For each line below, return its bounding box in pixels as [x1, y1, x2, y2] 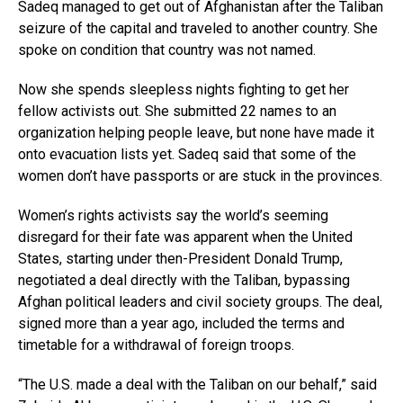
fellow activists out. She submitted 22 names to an [18, 103, 336, 121]
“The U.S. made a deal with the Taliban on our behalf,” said [18, 376, 377, 394]
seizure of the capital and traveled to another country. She [18, 20, 378, 38]
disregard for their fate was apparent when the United [18, 228, 353, 246]
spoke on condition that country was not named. [18, 41, 316, 59]
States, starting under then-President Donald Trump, [18, 250, 343, 268]
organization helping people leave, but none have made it [18, 124, 374, 142]
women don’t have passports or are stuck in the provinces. [18, 167, 382, 185]
